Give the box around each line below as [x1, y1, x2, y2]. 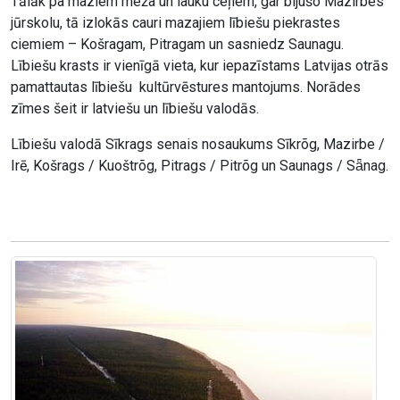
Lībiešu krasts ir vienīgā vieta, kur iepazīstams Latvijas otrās [11, 57, 388, 75]
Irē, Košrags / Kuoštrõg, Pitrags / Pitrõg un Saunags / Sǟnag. [11, 157, 388, 175]
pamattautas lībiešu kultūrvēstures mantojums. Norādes [11, 79, 361, 96]
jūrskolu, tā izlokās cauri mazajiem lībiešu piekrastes [11, 14, 340, 32]
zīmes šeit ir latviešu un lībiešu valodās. [11, 100, 259, 118]
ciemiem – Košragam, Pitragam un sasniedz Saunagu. [11, 36, 344, 54]
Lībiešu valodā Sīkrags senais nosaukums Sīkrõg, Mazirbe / [11, 136, 385, 154]
